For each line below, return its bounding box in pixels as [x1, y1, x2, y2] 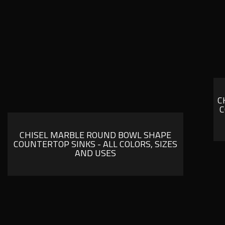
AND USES [75, 146, 116, 160]
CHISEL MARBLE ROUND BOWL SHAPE [20, 128, 171, 142]
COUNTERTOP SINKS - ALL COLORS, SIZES [14, 137, 177, 151]
